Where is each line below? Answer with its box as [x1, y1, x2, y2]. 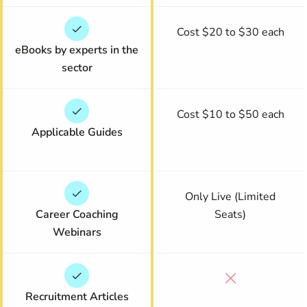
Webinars [52, 225, 101, 240]
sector [61, 60, 93, 75]
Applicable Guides [31, 125, 123, 140]
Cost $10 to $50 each [176, 107, 284, 122]
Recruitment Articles [25, 289, 129, 304]
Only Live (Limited [185, 189, 275, 204]
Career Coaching [35, 207, 119, 222]
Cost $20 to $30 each [176, 25, 284, 40]
